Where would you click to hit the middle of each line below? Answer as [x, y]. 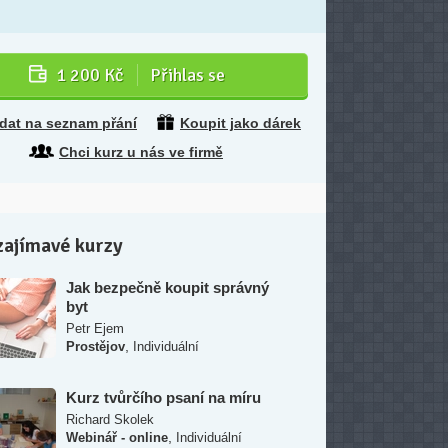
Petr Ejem [95, 328]
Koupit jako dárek [240, 123]
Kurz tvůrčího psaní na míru [163, 397]
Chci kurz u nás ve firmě [141, 152]
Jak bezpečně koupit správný [167, 287]
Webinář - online [117, 437]
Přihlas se [187, 75]
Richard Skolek [110, 419]
